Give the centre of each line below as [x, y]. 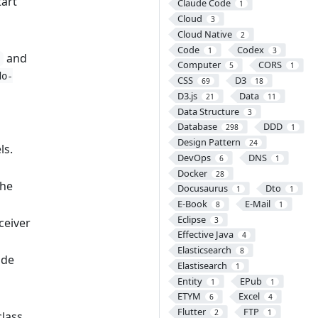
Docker [192, 173]
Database [197, 127]
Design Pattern [209, 142]
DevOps [194, 157]
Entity [190, 281]
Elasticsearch [204, 250]
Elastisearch [202, 265]
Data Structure [208, 111]
